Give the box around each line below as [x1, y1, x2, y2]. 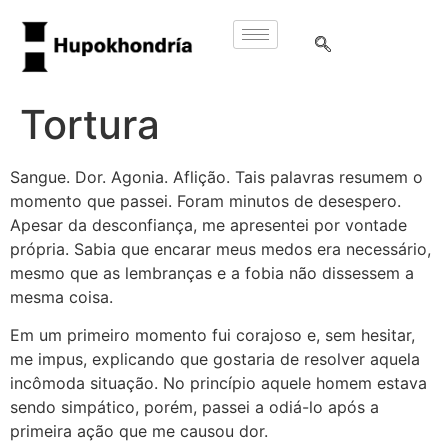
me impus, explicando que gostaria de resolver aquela [10, 348, 420, 369]
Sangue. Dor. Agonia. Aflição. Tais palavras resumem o [10, 166, 423, 187]
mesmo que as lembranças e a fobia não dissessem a [10, 262, 414, 283]
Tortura [20, 99, 160, 149]
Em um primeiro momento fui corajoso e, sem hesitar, [10, 324, 415, 345]
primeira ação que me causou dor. [10, 420, 268, 441]
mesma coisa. [10, 286, 113, 307]
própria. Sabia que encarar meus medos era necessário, [10, 238, 431, 259]
